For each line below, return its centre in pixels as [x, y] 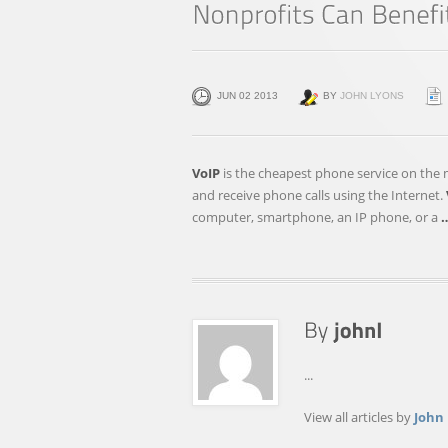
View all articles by [359, 417]
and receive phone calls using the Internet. [319, 195]
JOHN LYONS [372, 95]
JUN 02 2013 [247, 95]
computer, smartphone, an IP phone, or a [316, 217]
